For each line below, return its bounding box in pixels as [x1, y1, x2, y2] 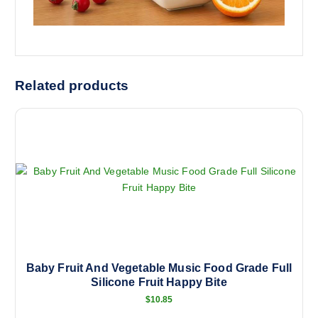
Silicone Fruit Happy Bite [91, 275, 227, 288]
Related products [15, 77, 129, 94]
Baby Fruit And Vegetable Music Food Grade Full [26, 261, 292, 274]
